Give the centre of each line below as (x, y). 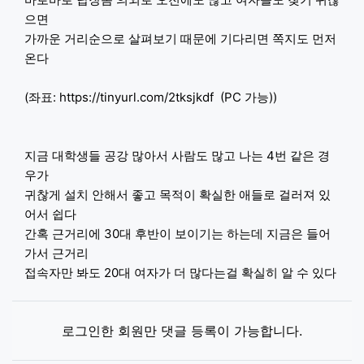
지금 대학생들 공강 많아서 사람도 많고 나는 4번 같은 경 (177, 155)
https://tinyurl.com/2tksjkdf (136, 97)
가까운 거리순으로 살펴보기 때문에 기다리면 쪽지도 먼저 (180, 38)
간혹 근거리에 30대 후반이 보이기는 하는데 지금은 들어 (178, 233)
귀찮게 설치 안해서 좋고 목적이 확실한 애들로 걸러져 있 (178, 194)
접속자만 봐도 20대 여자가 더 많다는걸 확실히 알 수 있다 (180, 272)
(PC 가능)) (245, 97)
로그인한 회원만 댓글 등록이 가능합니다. (182, 330)
